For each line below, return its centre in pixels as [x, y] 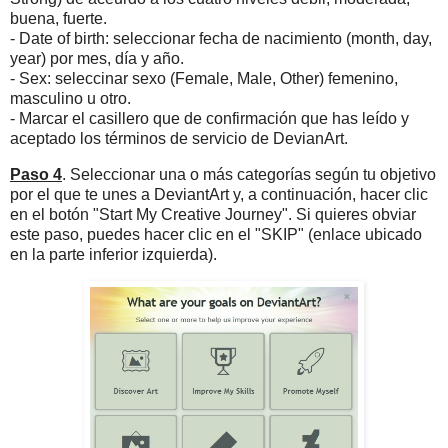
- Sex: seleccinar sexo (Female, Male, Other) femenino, [204, 78]
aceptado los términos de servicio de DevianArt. [179, 138]
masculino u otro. [70, 98]
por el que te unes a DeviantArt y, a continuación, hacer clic [219, 194]
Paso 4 [36, 174]
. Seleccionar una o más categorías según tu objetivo [249, 174]
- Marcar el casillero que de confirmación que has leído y [209, 118]
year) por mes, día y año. [97, 58]
